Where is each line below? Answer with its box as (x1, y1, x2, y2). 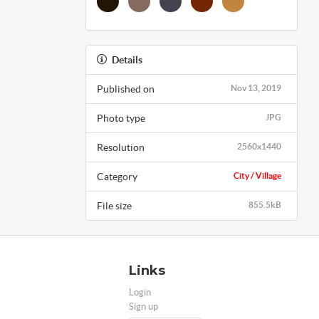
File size (96, 199, 132, 211)
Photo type (96, 112, 145, 124)
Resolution (96, 141, 145, 153)
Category (96, 170, 137, 182)
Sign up (129, 300, 158, 312)
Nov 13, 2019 (231, 83, 281, 93)
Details (111, 53, 142, 66)
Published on (96, 83, 155, 95)
